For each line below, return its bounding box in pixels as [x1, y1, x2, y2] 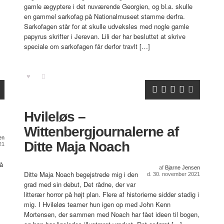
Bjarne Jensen [165, 164, 200, 170]
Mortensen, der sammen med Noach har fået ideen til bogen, [24, 209, 199, 219]
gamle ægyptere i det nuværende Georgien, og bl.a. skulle [24, 1, 192, 11]
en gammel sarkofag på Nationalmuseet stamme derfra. [24, 11, 185, 21]
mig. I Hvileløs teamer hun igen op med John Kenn [24, 199, 170, 209]
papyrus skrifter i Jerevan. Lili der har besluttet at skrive [24, 31, 185, 41]
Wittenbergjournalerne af [24, 124, 178, 139]
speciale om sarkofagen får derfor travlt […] [24, 41, 150, 51]
